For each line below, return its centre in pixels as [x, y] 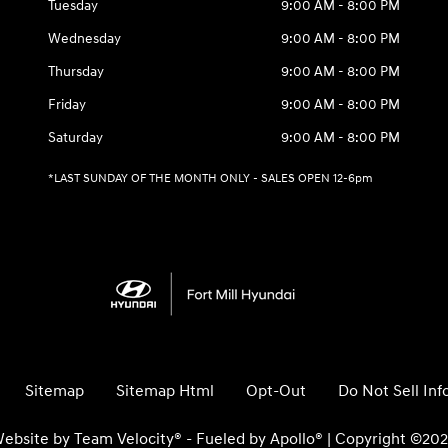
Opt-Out [276, 391]
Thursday [76, 71]
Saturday [76, 137]
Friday [67, 104]
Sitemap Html [165, 391]
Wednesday [85, 38]
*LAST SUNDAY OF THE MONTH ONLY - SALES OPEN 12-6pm [211, 178]
